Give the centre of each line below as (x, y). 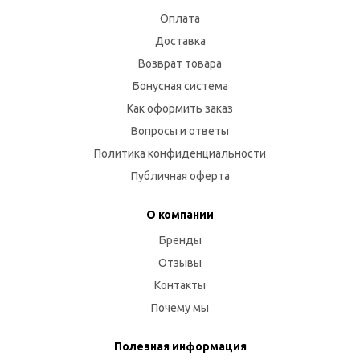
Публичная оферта (180, 176)
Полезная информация (180, 346)
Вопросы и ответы (180, 131)
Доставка (180, 41)
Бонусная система (180, 86)
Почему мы (180, 307)
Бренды (180, 240)
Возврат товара (180, 63)
